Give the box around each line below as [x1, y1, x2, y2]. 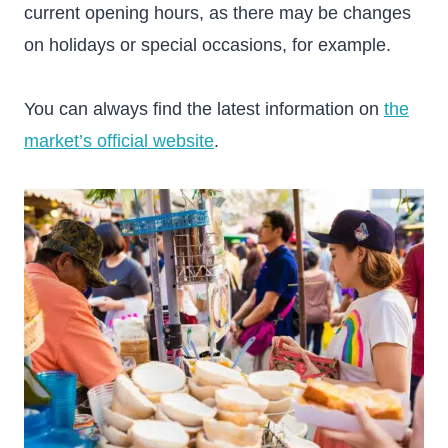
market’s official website [24, 131, 214, 151]
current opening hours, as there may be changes [24, 3, 411, 23]
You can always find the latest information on [24, 99, 384, 119]
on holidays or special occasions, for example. [24, 35, 391, 55]
